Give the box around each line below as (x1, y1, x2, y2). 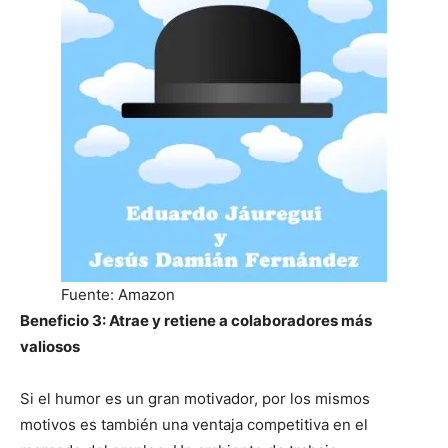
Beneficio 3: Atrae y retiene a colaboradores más (20, 310, 372, 330)
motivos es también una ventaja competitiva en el (20, 414, 368, 434)
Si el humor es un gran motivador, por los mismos (20, 388, 370, 408)
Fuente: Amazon (61, 284, 175, 304)
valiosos (20, 336, 80, 356)
